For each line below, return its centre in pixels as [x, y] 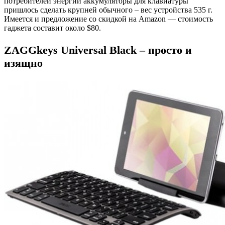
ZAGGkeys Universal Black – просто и [98, 50]
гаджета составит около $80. [52, 28]
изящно [23, 63]
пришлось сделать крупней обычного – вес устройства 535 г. [108, 10]
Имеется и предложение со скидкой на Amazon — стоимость [108, 19]
